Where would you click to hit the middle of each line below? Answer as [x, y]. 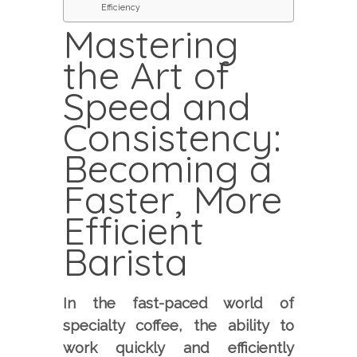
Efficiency [120, 8]
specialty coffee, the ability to [178, 326]
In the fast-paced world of [178, 303]
